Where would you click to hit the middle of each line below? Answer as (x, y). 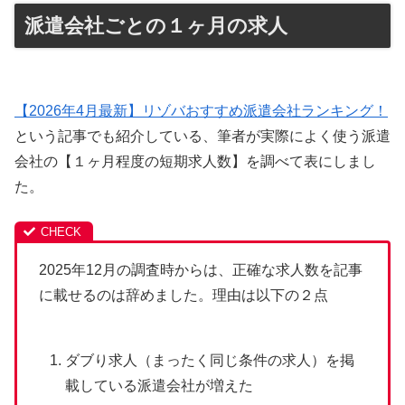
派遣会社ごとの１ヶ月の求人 (156, 26)
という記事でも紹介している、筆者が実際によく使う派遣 (202, 136)
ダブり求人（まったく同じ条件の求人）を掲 (210, 361)
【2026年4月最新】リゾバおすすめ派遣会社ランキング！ (201, 110)
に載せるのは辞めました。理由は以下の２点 (184, 295)
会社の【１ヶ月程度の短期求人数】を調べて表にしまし (195, 161)
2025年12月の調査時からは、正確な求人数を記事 (201, 269)
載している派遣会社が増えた (160, 386)
